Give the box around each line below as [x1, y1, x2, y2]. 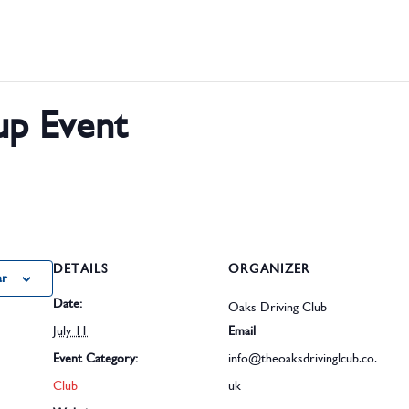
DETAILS [53, 262, 108, 277]
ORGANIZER [228, 262, 310, 277]
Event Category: [53, 351, 138, 366]
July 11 [53, 324, 88, 339]
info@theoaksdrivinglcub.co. [228, 351, 377, 366]
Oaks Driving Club [228, 300, 327, 315]
